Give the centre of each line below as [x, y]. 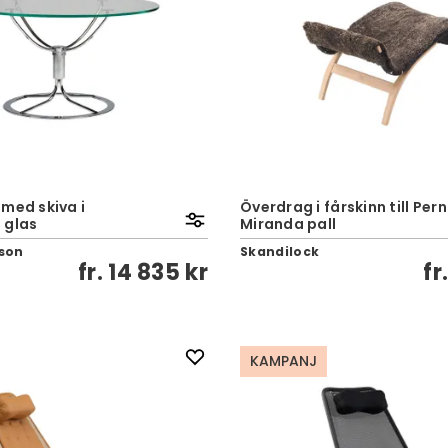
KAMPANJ [283, 361]
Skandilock [280, 251]
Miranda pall [288, 224]
